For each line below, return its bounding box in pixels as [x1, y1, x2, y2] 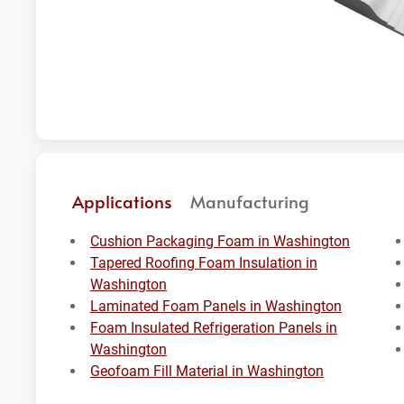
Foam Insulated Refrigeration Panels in [90, 319, 337, 336]
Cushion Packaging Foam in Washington [90, 233, 350, 250]
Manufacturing [190, 189, 309, 213]
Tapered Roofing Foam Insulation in [90, 254, 317, 271]
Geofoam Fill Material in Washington [90, 363, 324, 380]
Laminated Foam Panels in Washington [90, 298, 342, 315]
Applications [72, 189, 172, 213]
